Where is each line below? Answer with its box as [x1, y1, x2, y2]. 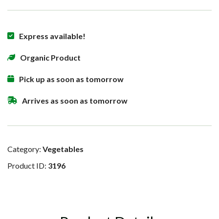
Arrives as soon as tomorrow [22, 96, 128, 106]
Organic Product [20, 53, 81, 63]
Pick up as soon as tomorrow [19, 74, 124, 84]
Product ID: [7, 161, 48, 171]
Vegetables [43, 144, 84, 154]
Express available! [19, 31, 86, 41]
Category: [7, 144, 43, 154]
